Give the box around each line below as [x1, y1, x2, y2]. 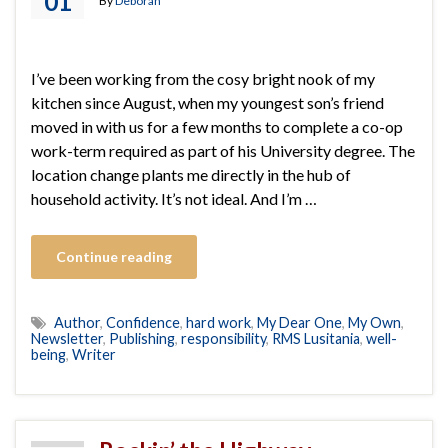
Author [54, 313, 100, 331]
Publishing [109, 329, 175, 347]
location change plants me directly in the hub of [31, 164, 351, 184]
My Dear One [257, 313, 342, 331]
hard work [186, 313, 251, 331]
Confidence [106, 313, 180, 331]
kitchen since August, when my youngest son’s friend [31, 92, 384, 112]
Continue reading [56, 247, 172, 265]
